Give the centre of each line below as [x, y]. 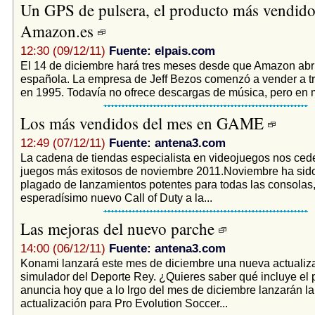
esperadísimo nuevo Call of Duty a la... [116, 197]
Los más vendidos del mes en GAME [144, 123]
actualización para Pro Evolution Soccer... [124, 303]
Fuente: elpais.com [162, 51]
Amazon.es [59, 31]
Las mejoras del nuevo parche [119, 228]
